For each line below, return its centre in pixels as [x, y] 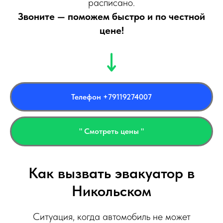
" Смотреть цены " [111, 131]
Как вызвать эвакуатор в [111, 173]
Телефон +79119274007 [111, 97]
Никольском [111, 191]
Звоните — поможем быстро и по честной [111, 16]
